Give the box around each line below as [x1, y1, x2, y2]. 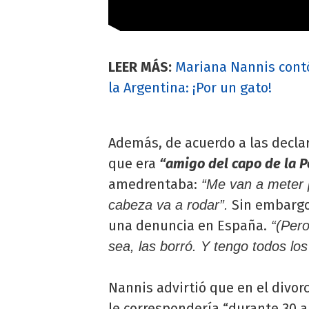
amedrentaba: [108, 175, 197, 192]
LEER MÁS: [108, 58, 172, 75]
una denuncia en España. [108, 217, 267, 234]
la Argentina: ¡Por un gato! [108, 79, 272, 96]
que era [108, 154, 156, 172]
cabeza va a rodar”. [108, 197, 228, 212]
